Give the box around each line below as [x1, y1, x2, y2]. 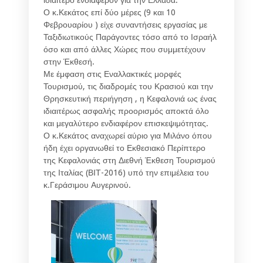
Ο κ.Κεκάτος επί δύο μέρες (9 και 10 [43, 7, 176, 17]
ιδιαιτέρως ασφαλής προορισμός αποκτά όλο [43, 106, 209, 116]
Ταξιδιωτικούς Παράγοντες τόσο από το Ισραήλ [43, 32, 217, 42]
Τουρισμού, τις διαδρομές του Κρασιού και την [43, 81, 213, 91]
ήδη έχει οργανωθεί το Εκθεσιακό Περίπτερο [43, 143, 205, 153]
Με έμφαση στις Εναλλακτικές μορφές [43, 69, 181, 79]
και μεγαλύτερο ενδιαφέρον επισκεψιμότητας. [43, 118, 208, 128]
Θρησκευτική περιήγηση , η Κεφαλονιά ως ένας [43, 93, 217, 103]
